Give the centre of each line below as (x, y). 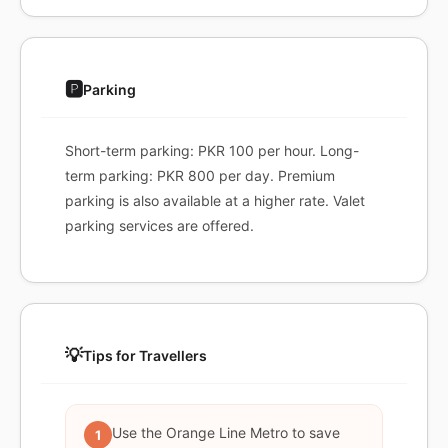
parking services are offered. (159, 225)
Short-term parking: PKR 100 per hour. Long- (212, 150)
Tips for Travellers (145, 355)
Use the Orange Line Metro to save (226, 432)
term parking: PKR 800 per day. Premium (200, 175)
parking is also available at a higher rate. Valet (215, 200)
